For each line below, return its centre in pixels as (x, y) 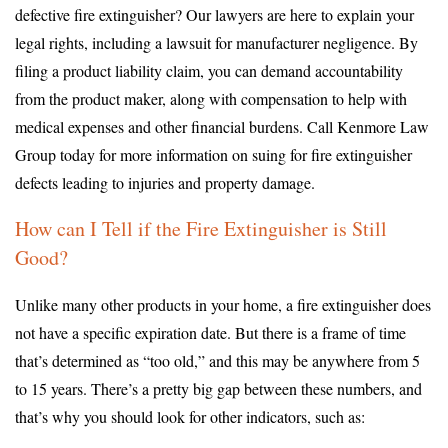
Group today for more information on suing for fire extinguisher (213, 154)
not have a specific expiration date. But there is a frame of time (210, 332)
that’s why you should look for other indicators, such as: (190, 416)
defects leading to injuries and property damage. (165, 182)
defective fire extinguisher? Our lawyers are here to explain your (214, 14)
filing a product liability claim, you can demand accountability (209, 70)
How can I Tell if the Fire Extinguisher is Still (201, 228)
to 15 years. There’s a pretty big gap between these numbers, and (218, 388)
